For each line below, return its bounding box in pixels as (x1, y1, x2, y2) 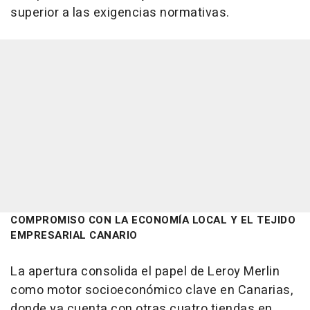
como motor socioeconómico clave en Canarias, (10, 281, 293, 300)
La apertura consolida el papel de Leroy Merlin (10, 262, 280, 282)
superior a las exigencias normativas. (10, 3, 230, 23)
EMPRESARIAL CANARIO (10, 228, 138, 244)
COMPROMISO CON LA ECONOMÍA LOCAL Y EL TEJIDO (10, 212, 295, 228)
